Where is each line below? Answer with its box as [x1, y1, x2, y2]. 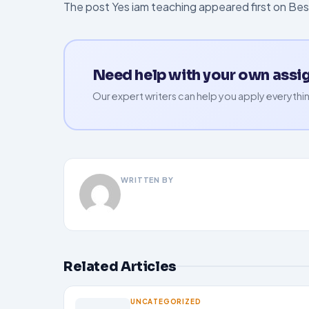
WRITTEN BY [120, 175, 175, 184]
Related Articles [63, 257, 177, 275]
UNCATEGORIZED [130, 297, 201, 306]
